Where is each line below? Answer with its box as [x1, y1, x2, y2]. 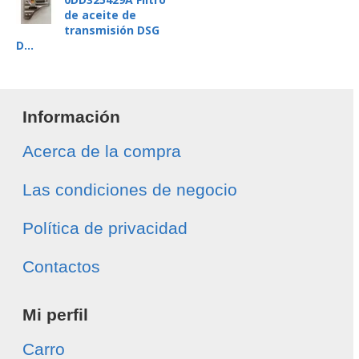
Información [22, 107, 120, 126]
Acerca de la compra [22, 142, 181, 160]
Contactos [22, 257, 100, 276]
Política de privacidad [22, 219, 188, 237]
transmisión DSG [64, 22, 159, 38]
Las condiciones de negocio [22, 180, 237, 199]
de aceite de [64, 7, 136, 22]
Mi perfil [22, 305, 88, 324]
